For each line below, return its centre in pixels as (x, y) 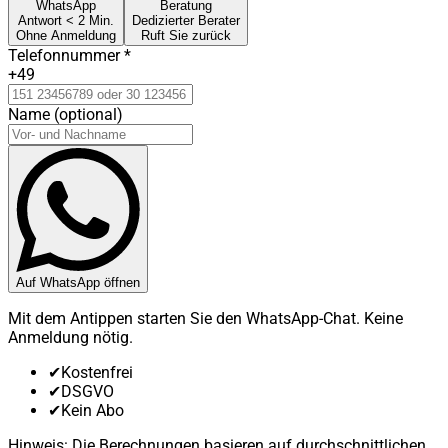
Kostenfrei (97, 372)
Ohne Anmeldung (66, 35)
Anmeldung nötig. (70, 337)
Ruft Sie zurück (186, 35)
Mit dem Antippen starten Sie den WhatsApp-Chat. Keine (205, 318)
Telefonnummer (64, 55)
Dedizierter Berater (186, 20)
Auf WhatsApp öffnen (78, 282)
